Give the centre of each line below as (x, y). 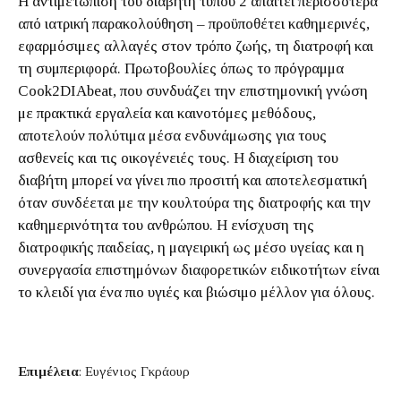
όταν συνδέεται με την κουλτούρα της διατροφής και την (194, 203)
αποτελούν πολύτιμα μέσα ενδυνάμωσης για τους (172, 136)
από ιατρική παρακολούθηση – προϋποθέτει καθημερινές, (194, 24)
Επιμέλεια (48, 371)
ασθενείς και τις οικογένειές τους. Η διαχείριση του (178, 158)
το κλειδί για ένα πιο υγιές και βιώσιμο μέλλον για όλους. (196, 292)
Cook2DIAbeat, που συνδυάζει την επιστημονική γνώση (193, 91)
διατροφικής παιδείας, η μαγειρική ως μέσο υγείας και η (191, 247)
